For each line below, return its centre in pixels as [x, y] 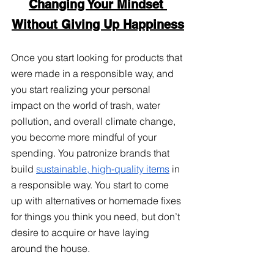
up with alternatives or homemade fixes [97, 200]
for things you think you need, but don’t [97, 216]
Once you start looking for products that [98, 57]
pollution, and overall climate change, [94, 121]
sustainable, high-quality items [103, 168]
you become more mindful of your [85, 137]
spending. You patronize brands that [91, 153]
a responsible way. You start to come [91, 184]
